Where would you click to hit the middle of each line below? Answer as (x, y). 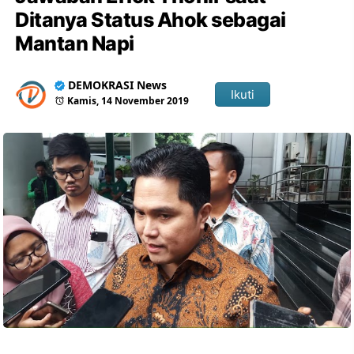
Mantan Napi (75, 43)
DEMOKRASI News (118, 85)
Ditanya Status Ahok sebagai (151, 20)
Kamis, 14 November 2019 (128, 101)
